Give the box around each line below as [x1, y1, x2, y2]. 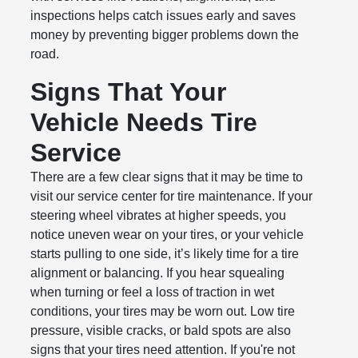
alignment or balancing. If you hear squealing [30, 266, 285, 280]
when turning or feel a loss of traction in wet [30, 285, 275, 300]
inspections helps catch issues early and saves [30, 9, 296, 23]
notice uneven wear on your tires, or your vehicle [30, 228, 304, 242]
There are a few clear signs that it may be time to [30, 170, 304, 185]
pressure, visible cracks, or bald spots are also [30, 324, 292, 338]
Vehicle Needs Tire [30, 108, 258, 137]
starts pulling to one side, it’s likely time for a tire [30, 247, 300, 261]
